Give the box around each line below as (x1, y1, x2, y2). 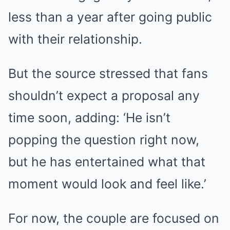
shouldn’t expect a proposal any (8, 88, 200, 103)
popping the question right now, (8, 132, 199, 147)
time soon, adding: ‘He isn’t (8, 110, 170, 125)
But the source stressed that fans (8, 66, 208, 81)
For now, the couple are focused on (8, 210, 219, 226)
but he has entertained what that (8, 154, 205, 169)
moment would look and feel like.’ (8, 176, 206, 191)
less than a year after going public (8, 9, 212, 25)
